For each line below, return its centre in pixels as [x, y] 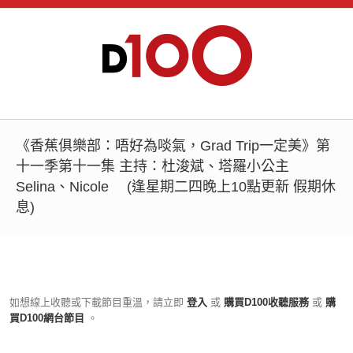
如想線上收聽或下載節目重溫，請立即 [97, 302]
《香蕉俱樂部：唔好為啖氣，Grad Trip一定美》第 [173, 146]
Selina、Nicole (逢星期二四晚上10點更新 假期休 [176, 187]
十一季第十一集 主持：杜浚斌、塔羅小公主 [152, 166]
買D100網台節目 [48, 318]
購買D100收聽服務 [266, 302]
